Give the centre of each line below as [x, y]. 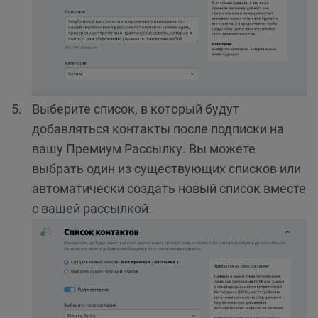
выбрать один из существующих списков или [166, 169]
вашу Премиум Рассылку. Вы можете [144, 149]
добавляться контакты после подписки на [158, 129]
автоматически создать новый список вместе [169, 189]
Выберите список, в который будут [136, 109]
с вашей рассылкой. [92, 209]
